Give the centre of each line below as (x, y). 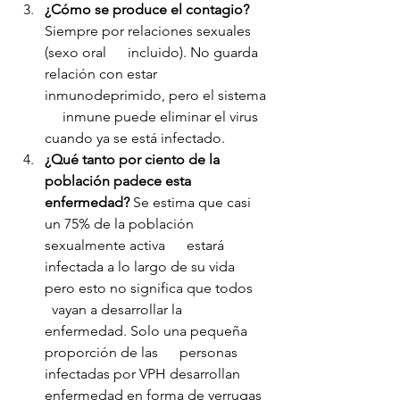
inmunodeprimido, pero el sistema (157, 96)
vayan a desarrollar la (115, 310)
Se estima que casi (192, 203)
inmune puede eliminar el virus (153, 117)
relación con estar (103, 74)
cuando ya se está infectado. (135, 138)
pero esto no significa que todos (156, 288)
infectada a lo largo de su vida (142, 267)
